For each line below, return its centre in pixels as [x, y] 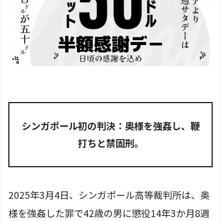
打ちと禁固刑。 [110, 143]
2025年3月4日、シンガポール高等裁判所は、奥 [109, 195]
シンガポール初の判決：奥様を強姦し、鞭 [110, 126]
